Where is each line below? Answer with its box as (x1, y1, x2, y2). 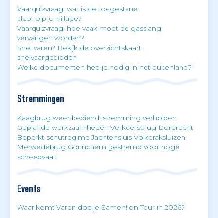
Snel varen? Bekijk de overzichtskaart (17, 43, 141, 52)
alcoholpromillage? (17, 14, 82, 22)
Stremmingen (17, 93, 64, 105)
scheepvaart (17, 153, 58, 161)
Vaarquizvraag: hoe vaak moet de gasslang (17, 24, 161, 32)
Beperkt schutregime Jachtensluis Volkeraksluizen (17, 133, 185, 142)
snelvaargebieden (17, 53, 77, 61)
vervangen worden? (17, 34, 84, 42)
